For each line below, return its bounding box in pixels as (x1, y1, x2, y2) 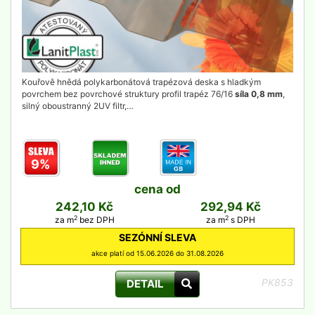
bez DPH (77, 214, 115, 225)
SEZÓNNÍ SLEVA (119, 231, 196, 243)
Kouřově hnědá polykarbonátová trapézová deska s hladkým (22, 77, 261, 87)
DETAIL (127, 277, 164, 290)
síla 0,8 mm (235, 89, 283, 99)
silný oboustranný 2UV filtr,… (22, 101, 134, 111)
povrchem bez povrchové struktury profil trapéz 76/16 (22, 89, 235, 99)
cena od (134, 182, 181, 196)
